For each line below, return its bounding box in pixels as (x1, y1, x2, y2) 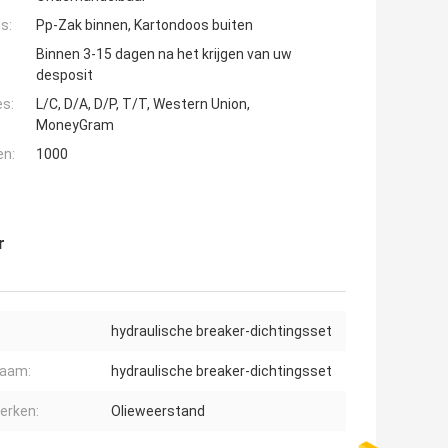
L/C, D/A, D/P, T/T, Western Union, (36, 96, 250, 113)
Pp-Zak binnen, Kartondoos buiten (36, 17, 253, 34)
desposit (36, 67, 93, 84)
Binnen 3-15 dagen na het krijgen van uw (36, 46, 292, 63)
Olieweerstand (111, 403, 205, 420)
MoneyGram (36, 117, 114, 134)
